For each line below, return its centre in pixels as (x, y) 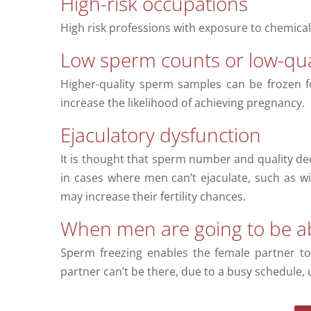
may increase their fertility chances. (153, 197)
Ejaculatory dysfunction (160, 135)
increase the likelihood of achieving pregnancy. (182, 103)
